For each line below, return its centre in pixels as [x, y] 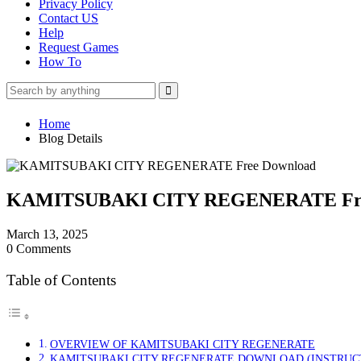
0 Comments [39, 248]
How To [60, 62]
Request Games [79, 48]
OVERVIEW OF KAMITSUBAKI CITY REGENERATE [182, 344]
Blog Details [71, 138]
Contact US [68, 19]
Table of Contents [61, 280]
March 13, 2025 [47, 234]
